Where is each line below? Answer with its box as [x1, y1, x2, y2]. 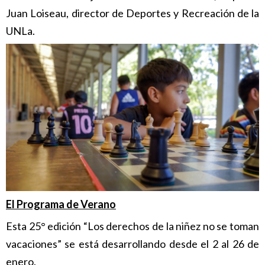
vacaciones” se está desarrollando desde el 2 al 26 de [6, 237, 259, 251]
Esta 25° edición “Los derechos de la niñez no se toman [6, 219, 259, 233]
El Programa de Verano [6, 198, 116, 211]
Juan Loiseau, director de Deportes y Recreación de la [6, 6, 259, 20]
